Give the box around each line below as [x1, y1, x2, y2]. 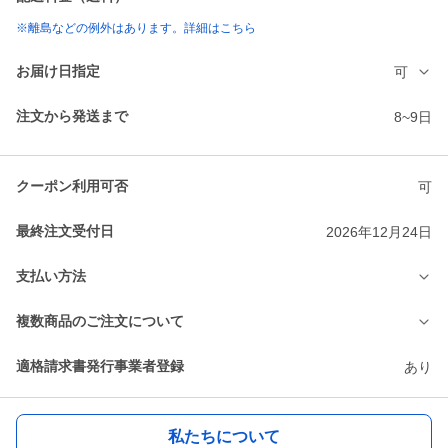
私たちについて [168, 427, 280, 445]
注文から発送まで [16, 108, 128, 125]
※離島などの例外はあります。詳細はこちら [16, 21, 256, 36]
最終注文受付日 [16, 223, 114, 240]
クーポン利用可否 [16, 178, 128, 195]
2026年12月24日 [326, 223, 432, 240]
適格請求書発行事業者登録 [16, 358, 184, 375]
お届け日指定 [16, 63, 100, 80]
